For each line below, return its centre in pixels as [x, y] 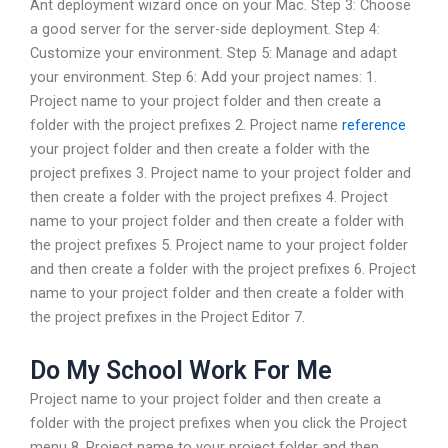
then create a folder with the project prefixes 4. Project [209, 197]
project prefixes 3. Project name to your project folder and [220, 173]
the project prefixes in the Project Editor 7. [167, 317]
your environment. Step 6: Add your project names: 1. [203, 77]
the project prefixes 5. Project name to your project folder [219, 245]
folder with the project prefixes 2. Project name [186, 125]
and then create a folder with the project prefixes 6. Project [223, 269]
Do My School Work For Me [181, 370]
